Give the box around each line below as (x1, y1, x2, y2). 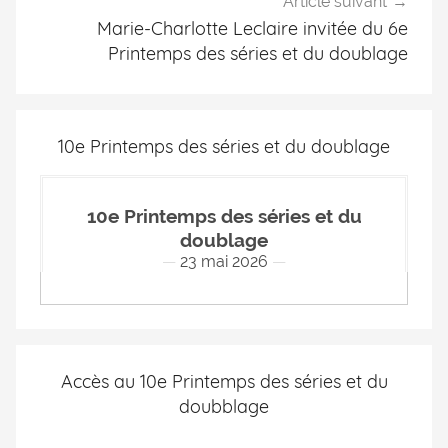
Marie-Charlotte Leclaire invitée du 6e (97, 17, 408, 41)
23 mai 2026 (180, 251, 268, 271)
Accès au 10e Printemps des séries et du (60, 369, 388, 393)
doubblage (179, 394, 269, 418)
